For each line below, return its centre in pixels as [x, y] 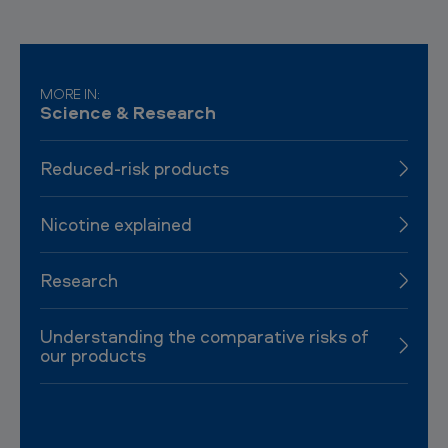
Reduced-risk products [134, 168]
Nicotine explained [116, 224]
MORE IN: [70, 93]
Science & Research [128, 112]
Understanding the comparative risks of [204, 336]
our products [93, 355]
